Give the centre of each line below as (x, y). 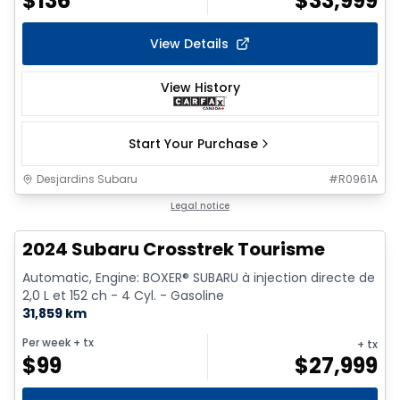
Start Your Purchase (193, 144)
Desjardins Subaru (87, 179)
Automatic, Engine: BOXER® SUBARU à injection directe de (199, 278)
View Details (189, 44)
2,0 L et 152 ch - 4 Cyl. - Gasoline (123, 296)
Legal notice (200, 206)
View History (200, 87)
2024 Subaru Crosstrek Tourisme (174, 250)
